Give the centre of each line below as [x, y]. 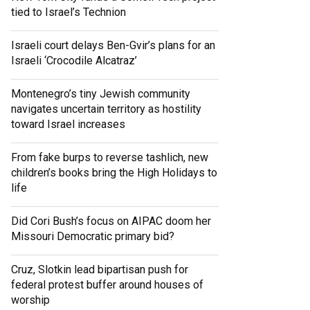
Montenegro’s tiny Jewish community [101, 94]
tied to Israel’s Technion [69, 12]
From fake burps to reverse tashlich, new [110, 158]
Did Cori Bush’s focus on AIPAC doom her [111, 221]
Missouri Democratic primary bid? [93, 237]
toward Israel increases [68, 125]
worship [30, 300]
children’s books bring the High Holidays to [114, 173]
